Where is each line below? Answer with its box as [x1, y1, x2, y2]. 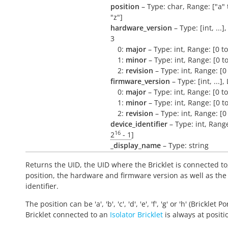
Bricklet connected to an [25, 210, 110, 219]
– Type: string [161, 140, 209, 150]
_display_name [110, 140, 161, 150]
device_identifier [110, 119, 167, 129]
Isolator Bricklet [110, 210, 163, 219]
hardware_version [110, 23, 172, 33]
